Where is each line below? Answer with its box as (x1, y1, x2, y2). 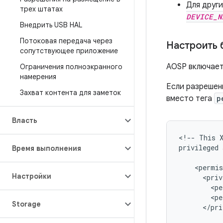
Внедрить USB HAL (20, 20, 82, 29)
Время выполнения (12, 144, 81, 153)
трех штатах (20, 4, 63, 13)
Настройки (12, 172, 51, 181)
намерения (20, 72, 56, 81)
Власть (12, 116, 37, 125)
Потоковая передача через (20, 36, 112, 45)
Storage (12, 200, 41, 209)
